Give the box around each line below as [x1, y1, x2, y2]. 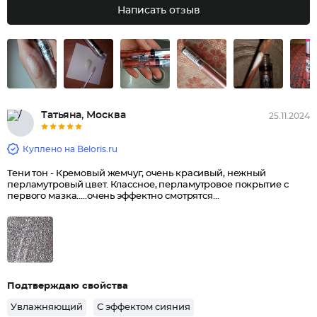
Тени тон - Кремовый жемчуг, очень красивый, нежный [7, 169, 267, 178]
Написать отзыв [117, 6, 200, 16]
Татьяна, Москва [41, 110, 126, 120]
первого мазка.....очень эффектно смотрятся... [7, 192, 219, 201]
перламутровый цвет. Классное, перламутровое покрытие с [7, 180, 289, 190]
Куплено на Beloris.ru [23, 144, 117, 154]
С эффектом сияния [97, 303, 190, 312]
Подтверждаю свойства [7, 282, 128, 291]
